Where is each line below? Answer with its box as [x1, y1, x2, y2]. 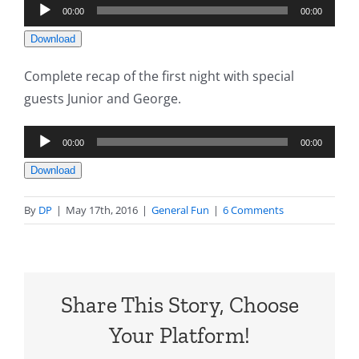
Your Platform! [109, 321, 250, 349]
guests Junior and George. [24, 90, 181, 108]
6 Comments [223, 203, 284, 218]
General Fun [151, 203, 209, 218]
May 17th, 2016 [66, 203, 138, 218]
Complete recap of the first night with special [24, 67, 294, 86]
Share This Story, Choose [60, 291, 299, 318]
